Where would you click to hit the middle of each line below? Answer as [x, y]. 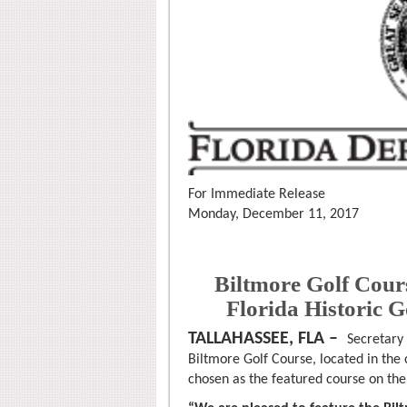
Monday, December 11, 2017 [273, 214]
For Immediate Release [257, 194]
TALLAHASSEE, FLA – [263, 338]
